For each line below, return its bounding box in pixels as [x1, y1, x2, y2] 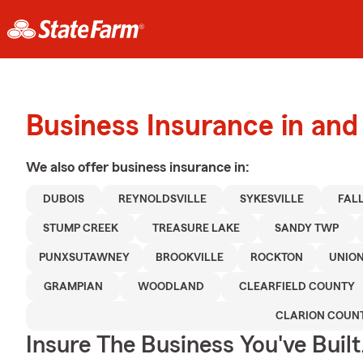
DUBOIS [42, 194, 84, 205]
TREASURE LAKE [152, 223, 241, 234]
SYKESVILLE [240, 194, 305, 205]
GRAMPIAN [43, 281, 103, 293]
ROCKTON [250, 252, 303, 263]
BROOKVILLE [156, 252, 224, 263]
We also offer [26, 160, 112, 174]
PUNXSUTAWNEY [39, 252, 130, 263]
